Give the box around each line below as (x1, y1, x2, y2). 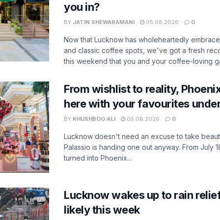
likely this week (64, 203, 140, 216)
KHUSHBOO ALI (73, 115, 115, 122)
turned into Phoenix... (64, 153, 132, 162)
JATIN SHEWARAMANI (73, 18, 135, 26)
